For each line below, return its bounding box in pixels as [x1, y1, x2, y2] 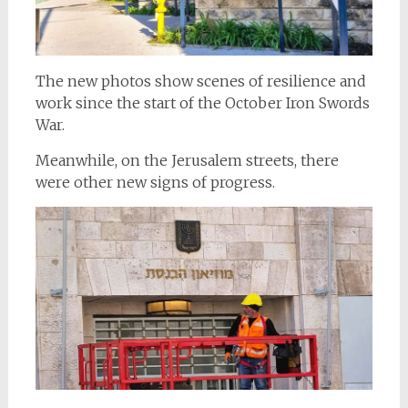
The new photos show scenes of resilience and [35, 71, 366, 90]
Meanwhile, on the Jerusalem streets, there [35, 150, 339, 169]
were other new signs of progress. [35, 172, 275, 191]
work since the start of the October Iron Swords [35, 93, 370, 112]
